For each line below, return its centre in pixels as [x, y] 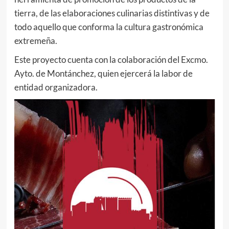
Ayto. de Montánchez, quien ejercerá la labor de [103, 73]
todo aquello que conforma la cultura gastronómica [109, 27]
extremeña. [36, 40]
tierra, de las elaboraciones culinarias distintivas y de [112, 13]
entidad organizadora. [56, 87]
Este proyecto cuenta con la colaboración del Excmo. [111, 59]
